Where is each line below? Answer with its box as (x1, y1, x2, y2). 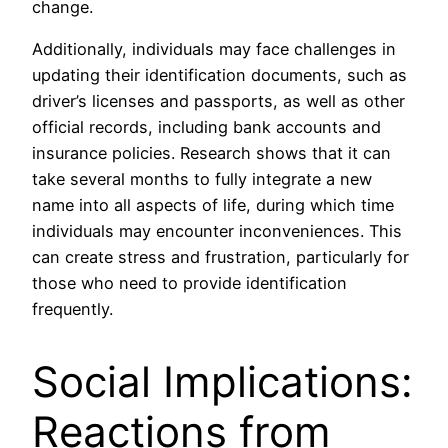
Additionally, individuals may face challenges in (32, 38, 396, 59)
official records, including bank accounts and (32, 116, 381, 137)
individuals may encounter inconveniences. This (32, 220, 402, 241)
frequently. (32, 298, 113, 319)
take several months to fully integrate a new (32, 168, 372, 189)
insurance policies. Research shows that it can (32, 142, 391, 163)
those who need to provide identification (32, 272, 347, 293)
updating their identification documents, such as (32, 64, 407, 85)
